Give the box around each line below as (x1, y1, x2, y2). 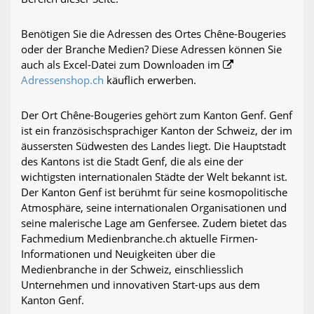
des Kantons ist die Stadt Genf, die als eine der (21, 154, 243, 169)
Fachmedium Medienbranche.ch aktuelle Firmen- (21, 231, 258, 246)
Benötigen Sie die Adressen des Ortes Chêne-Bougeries (21, 27, 286, 41)
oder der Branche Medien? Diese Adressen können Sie (21, 42, 282, 57)
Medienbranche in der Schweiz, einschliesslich (21, 262, 243, 277)
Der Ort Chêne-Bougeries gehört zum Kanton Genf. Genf (21, 108, 292, 123)
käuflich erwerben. (104, 73, 196, 88)
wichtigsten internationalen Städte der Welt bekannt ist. (21, 170, 287, 184)
